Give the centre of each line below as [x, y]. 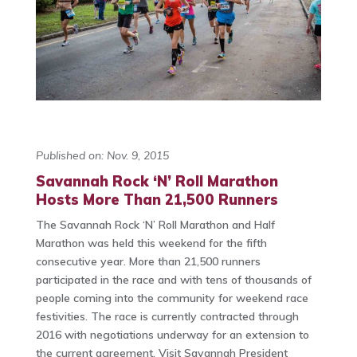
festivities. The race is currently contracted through [167, 317]
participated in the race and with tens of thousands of [173, 280]
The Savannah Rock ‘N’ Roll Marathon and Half [155, 225]
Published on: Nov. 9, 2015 [102, 156]
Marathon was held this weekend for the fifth [151, 243]
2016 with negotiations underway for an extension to [172, 335]
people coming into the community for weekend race [172, 298]
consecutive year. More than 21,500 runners [148, 262]
